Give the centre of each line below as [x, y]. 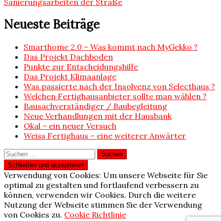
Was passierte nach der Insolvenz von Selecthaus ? [119, 86]
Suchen [17, 153]
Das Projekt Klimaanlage [70, 76]
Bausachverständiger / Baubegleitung [95, 106]
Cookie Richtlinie [95, 214]
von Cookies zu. [34, 214]
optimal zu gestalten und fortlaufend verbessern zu [101, 185]
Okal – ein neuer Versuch [70, 126]
